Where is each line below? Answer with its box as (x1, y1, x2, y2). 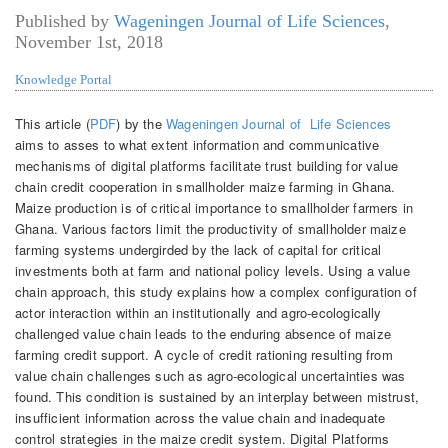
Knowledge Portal (15, 72, 112, 88)
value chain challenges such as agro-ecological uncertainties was (15, 365, 406, 385)
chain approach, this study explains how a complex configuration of (15, 281, 417, 301)
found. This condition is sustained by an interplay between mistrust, (15, 386, 420, 406)
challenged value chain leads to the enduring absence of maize (15, 323, 391, 343)
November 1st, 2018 (15, 32, 163, 53)
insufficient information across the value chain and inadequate (15, 407, 386, 427)
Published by (15, 11, 114, 32)
